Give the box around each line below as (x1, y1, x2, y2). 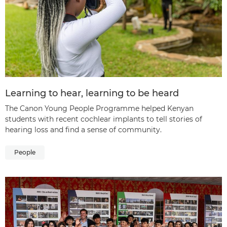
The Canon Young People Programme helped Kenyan (5, 104, 194, 113)
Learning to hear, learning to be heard (5, 88, 179, 99)
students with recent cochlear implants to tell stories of (5, 115, 202, 124)
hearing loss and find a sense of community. (5, 125, 162, 134)
